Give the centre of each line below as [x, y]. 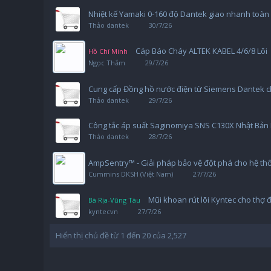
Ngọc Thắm [107, 63]
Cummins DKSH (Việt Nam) [131, 174]
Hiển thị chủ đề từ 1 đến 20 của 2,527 [121, 235]
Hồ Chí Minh [108, 51]
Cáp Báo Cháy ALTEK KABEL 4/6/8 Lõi [201, 51]
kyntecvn [103, 211]
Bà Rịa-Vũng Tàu [114, 200]
